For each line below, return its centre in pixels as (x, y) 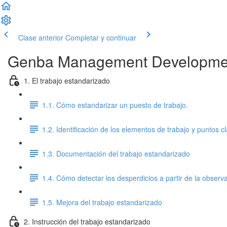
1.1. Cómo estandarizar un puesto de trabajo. (115, 105)
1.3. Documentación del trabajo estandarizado (116, 153)
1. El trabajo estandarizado (67, 80)
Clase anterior (41, 37)
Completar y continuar (101, 37)
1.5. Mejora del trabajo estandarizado (102, 202)
